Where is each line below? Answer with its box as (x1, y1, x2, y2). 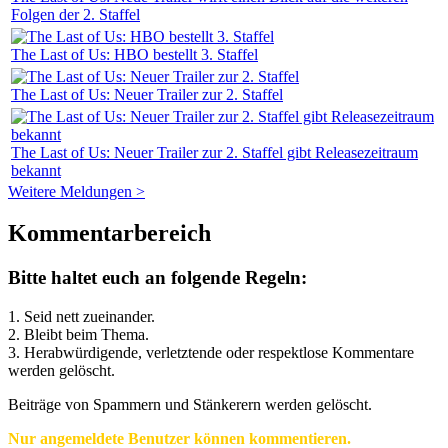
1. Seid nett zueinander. (8, 308, 155, 326)
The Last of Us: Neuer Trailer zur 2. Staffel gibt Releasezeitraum (11, 143, 418, 161)
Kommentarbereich (8, 220, 211, 247)
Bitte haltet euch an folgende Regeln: (8, 267, 307, 289)
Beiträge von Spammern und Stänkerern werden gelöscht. (8, 396, 372, 414)
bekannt (11, 161, 61, 179)
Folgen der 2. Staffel (11, 5, 140, 23)
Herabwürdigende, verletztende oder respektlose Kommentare (24, 344, 414, 362)
